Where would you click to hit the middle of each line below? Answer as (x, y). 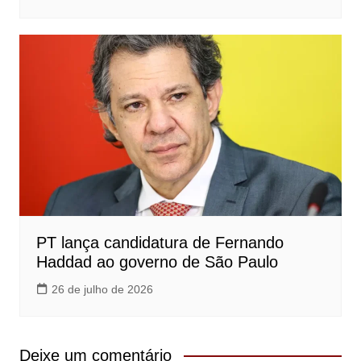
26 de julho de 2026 (102, 290)
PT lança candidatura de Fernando (160, 243)
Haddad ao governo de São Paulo (157, 262)
